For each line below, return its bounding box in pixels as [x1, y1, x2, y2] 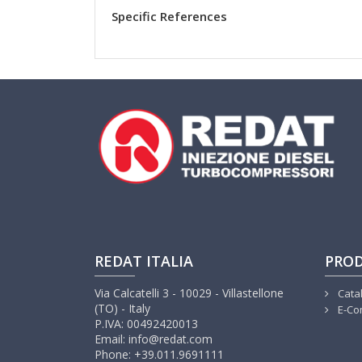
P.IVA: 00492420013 [95, 316, 198, 332]
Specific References [112, 8, 227, 25]
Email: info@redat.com [95, 331, 213, 347]
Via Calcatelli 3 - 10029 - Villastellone [95, 285, 284, 301]
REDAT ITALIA [95, 251, 193, 271]
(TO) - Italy [95, 301, 150, 317]
